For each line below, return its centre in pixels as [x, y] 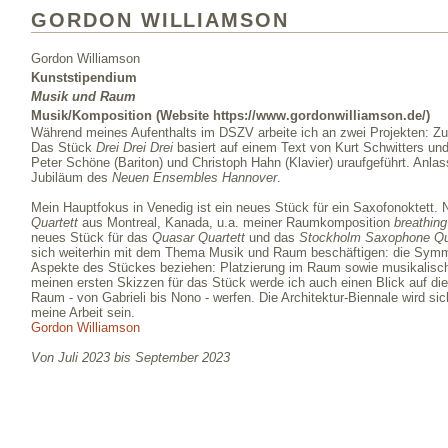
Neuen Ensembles [165, 178]
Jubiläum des [71, 178]
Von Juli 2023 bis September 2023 [130, 358]
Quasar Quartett [198, 238]
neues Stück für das [91, 238]
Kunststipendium [84, 78]
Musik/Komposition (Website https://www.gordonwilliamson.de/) [230, 116]
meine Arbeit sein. [83, 313]
